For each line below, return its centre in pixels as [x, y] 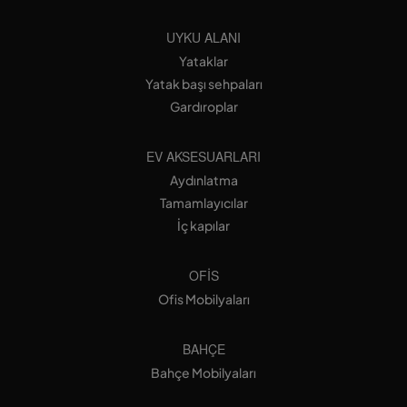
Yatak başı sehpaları [203, 84]
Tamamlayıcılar [203, 203]
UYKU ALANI [203, 38]
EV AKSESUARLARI [203, 157]
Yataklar [203, 61]
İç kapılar [203, 226]
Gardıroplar [203, 107]
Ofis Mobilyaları [203, 299]
